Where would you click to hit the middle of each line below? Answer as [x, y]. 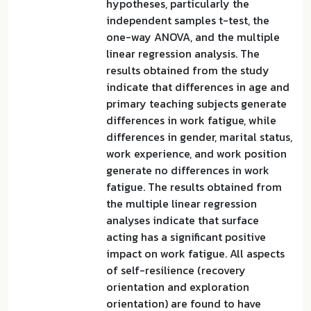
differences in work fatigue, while [191, 120]
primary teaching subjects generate [196, 103]
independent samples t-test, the [188, 20]
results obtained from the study [188, 70]
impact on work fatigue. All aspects [195, 253]
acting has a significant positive [186, 237]
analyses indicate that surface [183, 220]
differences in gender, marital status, [199, 137]
